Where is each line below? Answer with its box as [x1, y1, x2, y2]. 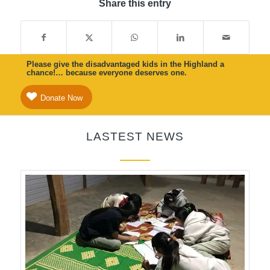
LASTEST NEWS [86, 130, 184, 143]
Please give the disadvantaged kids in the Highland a [27, 60, 224, 69]
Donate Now [40, 93, 83, 103]
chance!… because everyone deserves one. [27, 68, 187, 78]
